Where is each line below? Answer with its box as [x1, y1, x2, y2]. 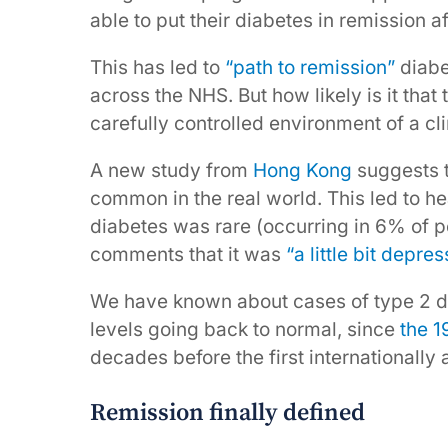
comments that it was [90, 243, 286, 266]
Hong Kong [253, 159, 352, 182]
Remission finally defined [90, 397, 365, 428]
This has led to [90, 56, 225, 79]
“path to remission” [225, 56, 395, 79]
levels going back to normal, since [90, 318, 400, 341]
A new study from [90, 159, 253, 182]
